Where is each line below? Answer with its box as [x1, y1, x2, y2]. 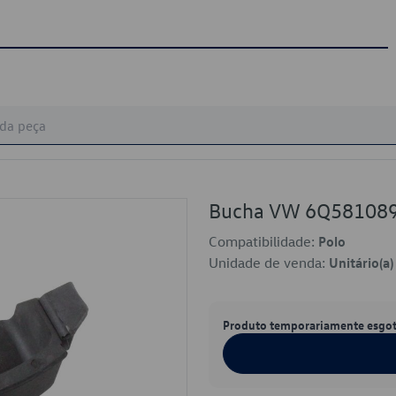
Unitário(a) [329, 254, 393, 271]
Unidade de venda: [209, 254, 329, 271]
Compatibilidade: [209, 232, 318, 250]
